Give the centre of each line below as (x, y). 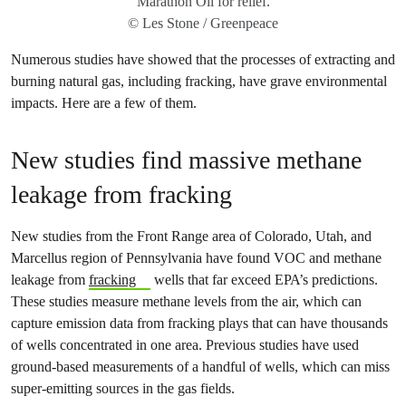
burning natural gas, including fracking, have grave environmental (199, 81)
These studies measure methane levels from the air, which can (186, 301)
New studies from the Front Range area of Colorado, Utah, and (191, 236)
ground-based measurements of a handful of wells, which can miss (200, 367)
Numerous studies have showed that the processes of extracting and (203, 59)
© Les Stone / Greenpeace (203, 23)
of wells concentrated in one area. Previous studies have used (185, 345)
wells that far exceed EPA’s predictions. (264, 280)
